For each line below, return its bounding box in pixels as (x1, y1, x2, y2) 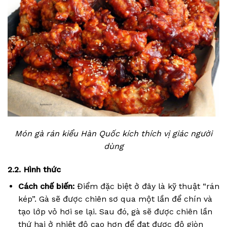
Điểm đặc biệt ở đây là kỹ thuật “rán (74, 181, 219, 191)
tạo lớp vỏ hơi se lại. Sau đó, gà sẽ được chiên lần (18, 206, 212, 216)
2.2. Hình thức (8, 164, 61, 174)
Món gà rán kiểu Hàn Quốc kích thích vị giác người (15, 128, 212, 138)
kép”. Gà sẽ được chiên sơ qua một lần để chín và (18, 194, 212, 204)
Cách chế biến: (18, 181, 74, 191)
